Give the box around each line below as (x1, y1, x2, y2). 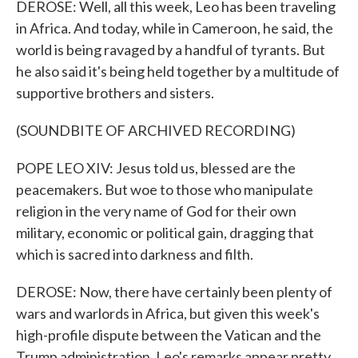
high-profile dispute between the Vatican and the (16, 326, 321, 344)
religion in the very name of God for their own (16, 202, 296, 220)
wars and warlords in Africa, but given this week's (16, 304, 320, 322)
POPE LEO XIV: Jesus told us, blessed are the (16, 159, 296, 177)
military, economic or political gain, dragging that (16, 224, 314, 241)
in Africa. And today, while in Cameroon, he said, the (16, 19, 333, 37)
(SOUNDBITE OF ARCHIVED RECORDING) (16, 121, 296, 139)
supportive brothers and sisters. (16, 84, 214, 101)
